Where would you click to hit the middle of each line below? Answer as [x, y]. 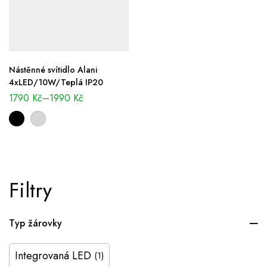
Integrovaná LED [53, 256]
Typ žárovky [35, 223]
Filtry [30, 191]
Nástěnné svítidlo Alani [53, 70]
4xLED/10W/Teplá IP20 [56, 83]
